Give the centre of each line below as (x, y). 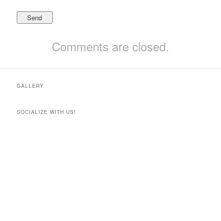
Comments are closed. (110, 46)
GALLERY (31, 86)
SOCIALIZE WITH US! (47, 112)
